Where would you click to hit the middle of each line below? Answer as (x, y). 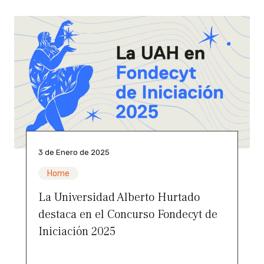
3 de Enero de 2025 (74, 152)
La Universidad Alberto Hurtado (119, 197)
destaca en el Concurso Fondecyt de (128, 214)
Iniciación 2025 (78, 231)
